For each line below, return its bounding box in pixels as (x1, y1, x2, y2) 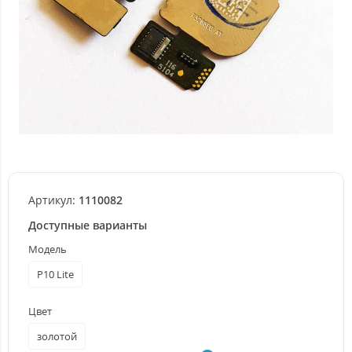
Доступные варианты (28, 218, 147, 233)
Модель (28, 242, 67, 257)
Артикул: (28, 192, 75, 208)
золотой (37, 329, 77, 344)
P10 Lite (37, 267, 74, 282)
